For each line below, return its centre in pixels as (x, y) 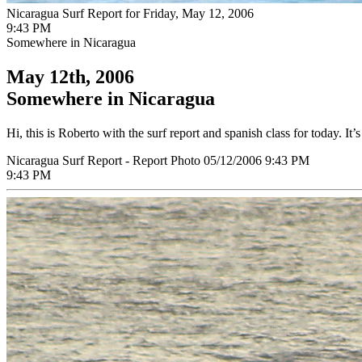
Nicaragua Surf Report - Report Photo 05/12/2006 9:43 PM (158, 160)
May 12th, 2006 (70, 76)
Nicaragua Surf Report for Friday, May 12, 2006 (130, 13)
